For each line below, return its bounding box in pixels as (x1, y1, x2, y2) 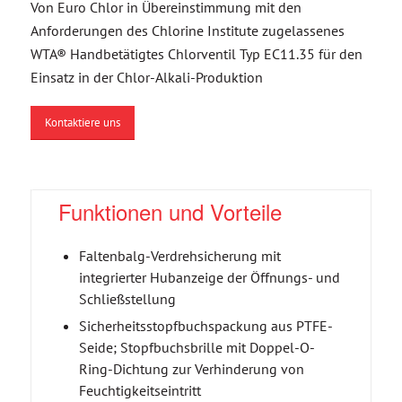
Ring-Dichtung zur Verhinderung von (78, 359, 304, 378)
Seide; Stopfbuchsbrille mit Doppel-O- (78, 337, 315, 356)
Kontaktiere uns (44, 114, 120, 130)
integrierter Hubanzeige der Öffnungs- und (78, 267, 340, 286)
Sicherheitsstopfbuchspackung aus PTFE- (78, 316, 333, 335)
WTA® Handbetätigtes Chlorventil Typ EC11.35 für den (30, 44, 363, 63)
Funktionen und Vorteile (57, 195, 282, 227)
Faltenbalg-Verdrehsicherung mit (78, 246, 281, 265)
